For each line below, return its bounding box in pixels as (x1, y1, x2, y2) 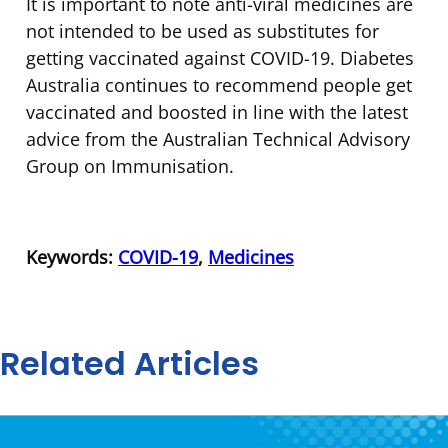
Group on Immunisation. (26, 153, 234, 178)
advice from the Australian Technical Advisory (26, 126, 410, 151)
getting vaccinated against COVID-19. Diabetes (26, 45, 414, 70)
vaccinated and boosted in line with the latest (26, 99, 408, 124)
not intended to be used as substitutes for (26, 18, 379, 43)
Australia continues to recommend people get (26, 72, 412, 97)
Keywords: (26, 244, 118, 269)
